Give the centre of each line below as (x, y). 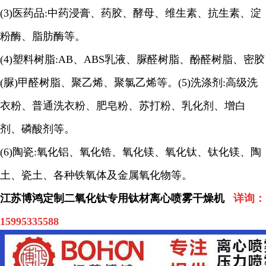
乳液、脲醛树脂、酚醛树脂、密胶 (185, 59)
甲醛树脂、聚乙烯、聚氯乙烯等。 (98, 83)
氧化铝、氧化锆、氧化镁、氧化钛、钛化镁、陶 (149, 152)
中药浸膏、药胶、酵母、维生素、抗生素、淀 (154, 13)
